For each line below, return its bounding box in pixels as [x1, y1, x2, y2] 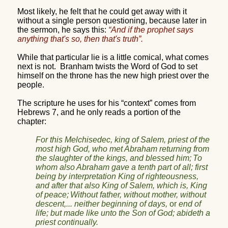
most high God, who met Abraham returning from [36, 144, 209, 153]
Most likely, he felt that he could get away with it [17, 7, 187, 16]
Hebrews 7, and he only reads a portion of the [17, 107, 181, 117]
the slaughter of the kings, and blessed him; [36, 153, 191, 162]
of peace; [36, 190, 69, 199]
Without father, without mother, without [70, 190, 206, 199]
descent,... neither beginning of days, [36, 199, 167, 208]
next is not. [17, 62, 56, 71]
